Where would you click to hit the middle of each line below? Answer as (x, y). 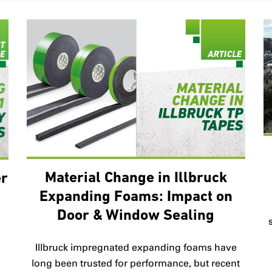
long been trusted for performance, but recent (136, 263)
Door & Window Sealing (136, 216)
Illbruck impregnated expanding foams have (136, 248)
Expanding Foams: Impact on (136, 197)
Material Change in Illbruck (136, 178)
